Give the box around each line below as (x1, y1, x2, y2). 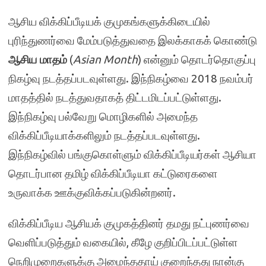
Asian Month (73, 53, 138, 66)
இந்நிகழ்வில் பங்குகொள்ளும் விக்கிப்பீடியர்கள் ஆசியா (8, 148, 256, 161)
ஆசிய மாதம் (8, 53, 67, 66)
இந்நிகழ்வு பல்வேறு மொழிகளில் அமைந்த (8, 110, 198, 123)
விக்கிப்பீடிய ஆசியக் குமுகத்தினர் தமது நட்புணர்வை (8, 217, 249, 230)
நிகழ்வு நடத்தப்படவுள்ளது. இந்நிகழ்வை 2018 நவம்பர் (8, 72, 254, 85)
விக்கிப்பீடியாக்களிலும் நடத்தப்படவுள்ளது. (8, 129, 200, 142)
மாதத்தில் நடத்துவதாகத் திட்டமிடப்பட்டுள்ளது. (8, 91, 221, 104)
